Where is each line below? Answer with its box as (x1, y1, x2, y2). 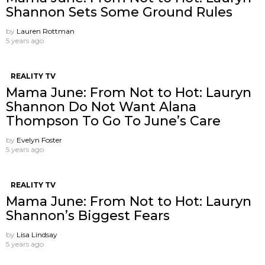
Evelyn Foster (17, 135, 62, 144)
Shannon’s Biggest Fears (6, 207, 170, 224)
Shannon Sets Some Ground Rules (6, 4, 232, 20)
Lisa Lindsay (17, 230, 57, 239)
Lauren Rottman (17, 26, 75, 35)
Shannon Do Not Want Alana (6, 98, 196, 115)
